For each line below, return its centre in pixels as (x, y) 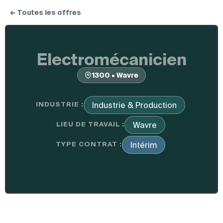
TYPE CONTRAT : (89, 144)
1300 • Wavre (115, 75)
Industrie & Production (134, 105)
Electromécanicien (111, 59)
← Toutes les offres (46, 12)
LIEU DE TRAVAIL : (90, 124)
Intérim (144, 145)
